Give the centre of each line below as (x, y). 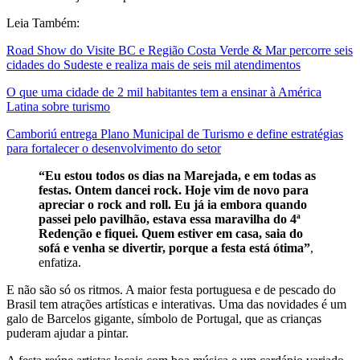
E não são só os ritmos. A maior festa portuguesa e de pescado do (171, 290)
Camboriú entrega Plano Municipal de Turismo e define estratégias (175, 134)
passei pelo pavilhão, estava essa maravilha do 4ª (170, 219)
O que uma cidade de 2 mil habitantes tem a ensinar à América (164, 92)
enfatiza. (61, 263)
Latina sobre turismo (58, 107)
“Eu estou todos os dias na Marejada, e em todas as (177, 176)
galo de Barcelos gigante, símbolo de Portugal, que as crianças (164, 319)
